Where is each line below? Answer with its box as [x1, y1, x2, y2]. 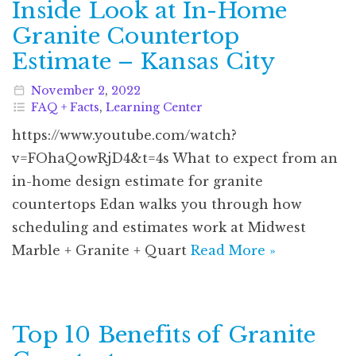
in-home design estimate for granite [12, 172, 263, 189]
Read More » [191, 242, 276, 258]
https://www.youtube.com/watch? [12, 126, 237, 143]
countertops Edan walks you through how [12, 195, 302, 212]
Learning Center [105, 99, 203, 114]
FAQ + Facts [30, 99, 99, 114]
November [30, 83, 95, 98]
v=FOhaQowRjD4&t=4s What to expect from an [12, 149, 338, 166]
